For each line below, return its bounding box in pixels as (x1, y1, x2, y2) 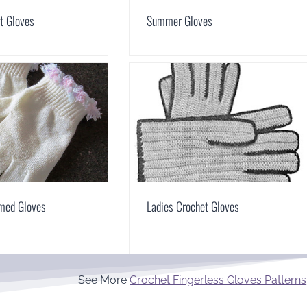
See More (78, 273, 130, 286)
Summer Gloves (146, 12, 212, 30)
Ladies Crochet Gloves (146, 197, 239, 215)
